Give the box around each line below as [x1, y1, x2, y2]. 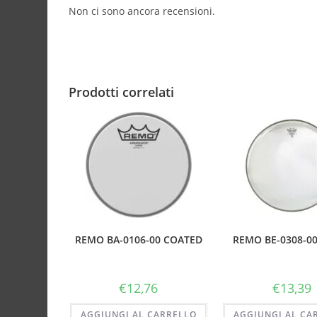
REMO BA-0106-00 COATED [74, 233, 202, 246]
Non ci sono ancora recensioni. [69, 4, 216, 18]
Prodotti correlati [69, 83, 175, 100]
